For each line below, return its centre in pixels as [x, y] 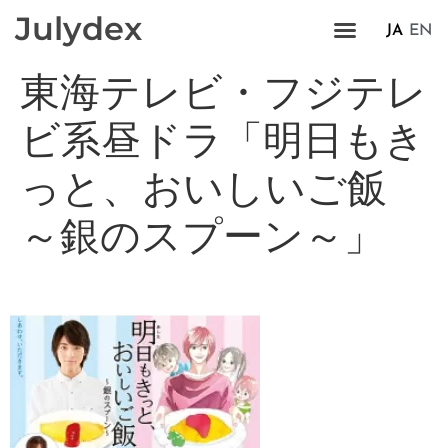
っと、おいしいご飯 [203, 188]
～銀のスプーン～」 [202, 236]
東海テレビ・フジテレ [223, 92]
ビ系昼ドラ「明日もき [222, 140]
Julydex [78, 28]
